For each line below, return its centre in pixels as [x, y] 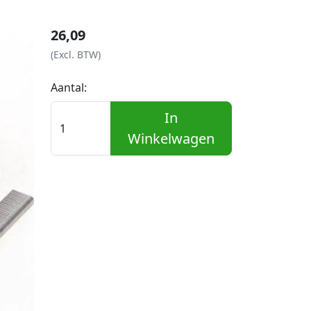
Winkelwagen [171, 138]
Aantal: [69, 87]
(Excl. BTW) [76, 54]
